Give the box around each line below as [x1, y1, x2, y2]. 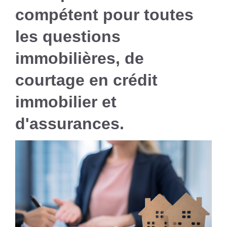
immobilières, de [15, 49, 144, 68]
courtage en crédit [15, 71, 158, 90]
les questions [15, 27, 121, 46]
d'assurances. [15, 115, 124, 133]
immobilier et [15, 93, 117, 111]
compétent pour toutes [15, 6, 194, 24]
